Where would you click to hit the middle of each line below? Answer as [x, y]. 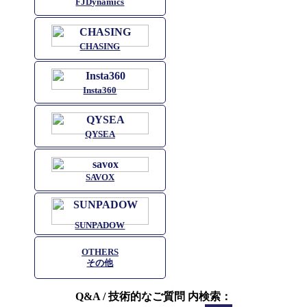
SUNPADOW [100, 225]
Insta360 [100, 91]
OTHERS [100, 253]
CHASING [100, 47]
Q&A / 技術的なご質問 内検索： [153, 297]
